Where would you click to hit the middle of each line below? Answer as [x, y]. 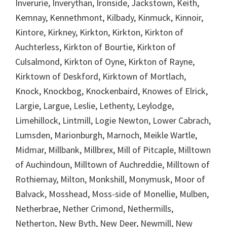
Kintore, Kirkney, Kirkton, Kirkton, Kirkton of [99, 32]
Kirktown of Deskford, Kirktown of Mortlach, [101, 76]
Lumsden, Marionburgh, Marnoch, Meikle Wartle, [106, 135]
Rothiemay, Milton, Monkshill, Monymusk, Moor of [110, 179]
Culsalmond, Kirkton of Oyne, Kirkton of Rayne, [105, 61]
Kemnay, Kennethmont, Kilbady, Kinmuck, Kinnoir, [109, 17]
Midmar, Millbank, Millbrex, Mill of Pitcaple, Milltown [113, 149]
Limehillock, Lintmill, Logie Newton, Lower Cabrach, [113, 120]
